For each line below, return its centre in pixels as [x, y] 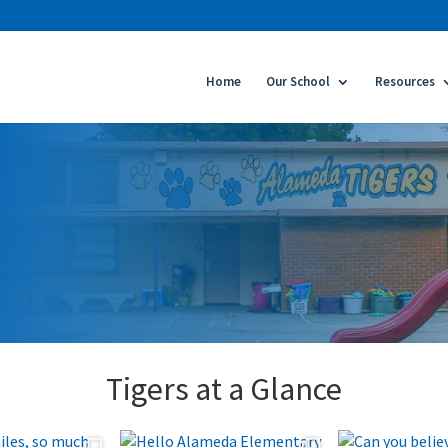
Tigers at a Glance [224, 388]
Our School [298, 81]
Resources [405, 81]
